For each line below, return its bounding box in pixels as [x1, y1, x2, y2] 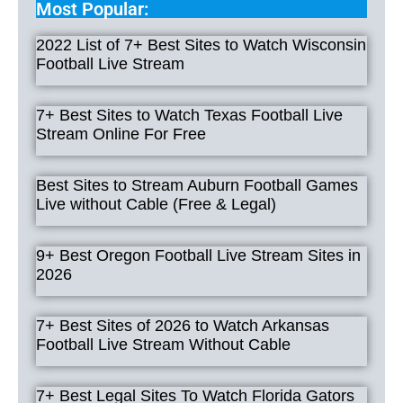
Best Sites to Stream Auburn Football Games [36, 175, 358, 194]
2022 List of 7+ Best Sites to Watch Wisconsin [36, 35, 366, 54]
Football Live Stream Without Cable [36, 335, 291, 354]
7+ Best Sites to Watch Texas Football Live [36, 105, 343, 124]
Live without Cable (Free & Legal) [36, 194, 276, 213]
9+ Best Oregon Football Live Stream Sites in [36, 246, 361, 264]
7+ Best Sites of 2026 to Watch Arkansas [36, 316, 329, 335]
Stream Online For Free [36, 124, 206, 143]
